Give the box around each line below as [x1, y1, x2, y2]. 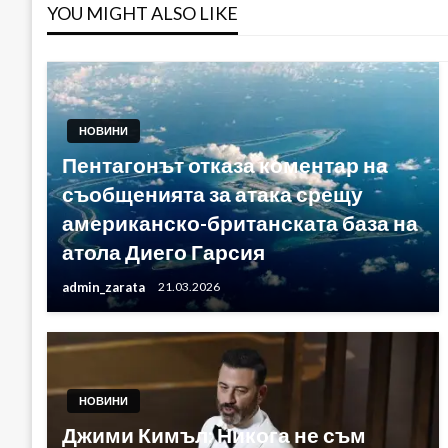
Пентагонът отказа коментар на [62, 152, 388, 177]
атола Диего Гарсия [62, 239, 265, 264]
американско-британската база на [62, 210, 418, 235]
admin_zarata [62, 278, 148, 295]
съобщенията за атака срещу [62, 181, 363, 206]
